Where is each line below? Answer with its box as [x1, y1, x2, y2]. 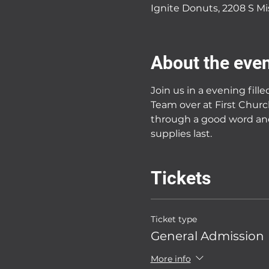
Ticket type [150, 214, 197, 225]
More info [150, 253, 191, 264]
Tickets [150, 168, 211, 189]
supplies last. [150, 128, 214, 139]
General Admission [150, 229, 264, 243]
